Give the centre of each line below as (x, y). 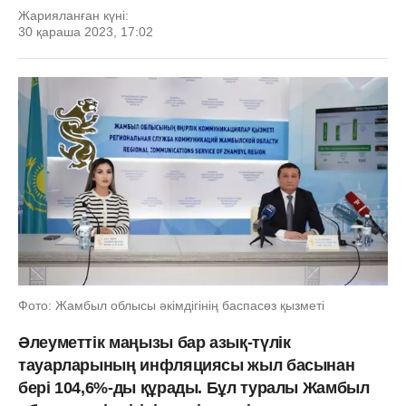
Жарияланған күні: (73, 15)
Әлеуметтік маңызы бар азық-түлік (155, 342)
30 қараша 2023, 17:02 (86, 32)
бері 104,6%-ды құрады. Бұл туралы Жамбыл (194, 387)
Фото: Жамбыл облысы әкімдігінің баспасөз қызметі (171, 305)
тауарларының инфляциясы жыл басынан (187, 365)
